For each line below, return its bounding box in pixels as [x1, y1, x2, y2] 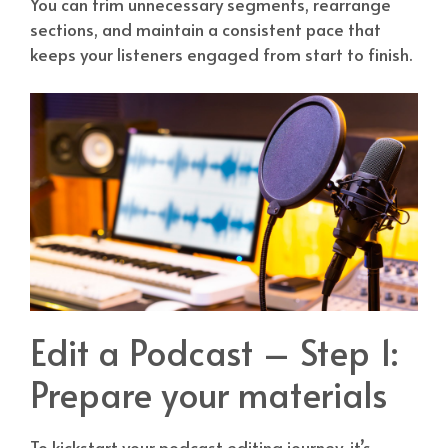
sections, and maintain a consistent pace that [30, 17, 381, 42]
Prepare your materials [30, 369, 387, 419]
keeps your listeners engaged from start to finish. [30, 42, 412, 67]
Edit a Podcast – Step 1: [30, 327, 398, 377]
